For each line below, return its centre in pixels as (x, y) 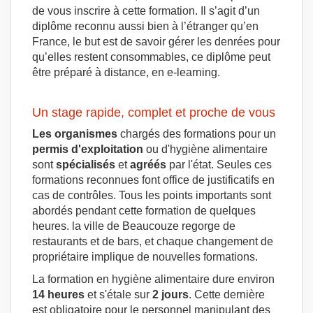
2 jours (169, 294)
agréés (148, 164)
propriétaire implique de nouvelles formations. (145, 256)
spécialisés (86, 164)
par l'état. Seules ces (219, 164)
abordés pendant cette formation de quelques (144, 210)
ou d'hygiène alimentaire (205, 149)
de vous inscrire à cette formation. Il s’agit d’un (146, 10)
